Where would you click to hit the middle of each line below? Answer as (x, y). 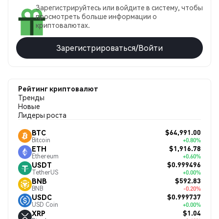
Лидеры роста (42, 115)
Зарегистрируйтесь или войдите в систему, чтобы (119, 7)
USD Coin (45, 204)
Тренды (31, 97)
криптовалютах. (63, 25)
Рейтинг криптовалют (58, 88)
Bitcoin (41, 140)
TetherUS (45, 172)
